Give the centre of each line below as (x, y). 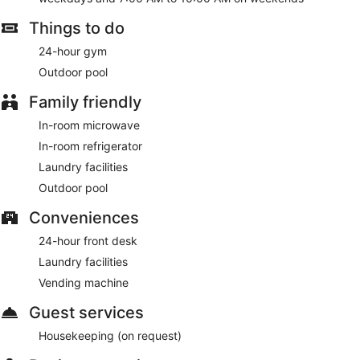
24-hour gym (73, 51)
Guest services (86, 313)
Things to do (77, 29)
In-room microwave (89, 125)
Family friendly (85, 102)
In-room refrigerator (90, 146)
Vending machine (84, 283)
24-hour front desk (88, 241)
